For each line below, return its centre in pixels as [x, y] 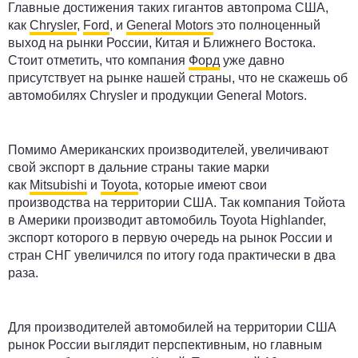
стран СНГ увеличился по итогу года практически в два [172, 256]
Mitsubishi [58, 185]
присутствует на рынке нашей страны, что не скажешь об [178, 78]
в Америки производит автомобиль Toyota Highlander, [167, 221]
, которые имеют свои [203, 185]
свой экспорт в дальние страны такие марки [139, 168]
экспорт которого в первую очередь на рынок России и [170, 238]
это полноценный [267, 26]
